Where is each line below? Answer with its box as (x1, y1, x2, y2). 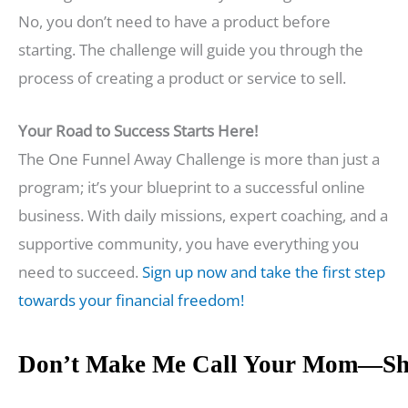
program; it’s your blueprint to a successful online (18, 176, 365, 198)
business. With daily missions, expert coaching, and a (18, 204, 388, 226)
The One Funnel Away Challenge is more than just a (18, 148, 380, 169)
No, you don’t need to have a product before (18, 10, 331, 32)
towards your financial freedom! (18, 289, 244, 311)
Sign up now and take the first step (142, 260, 385, 282)
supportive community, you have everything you (18, 232, 359, 254)
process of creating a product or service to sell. (18, 66, 346, 88)
